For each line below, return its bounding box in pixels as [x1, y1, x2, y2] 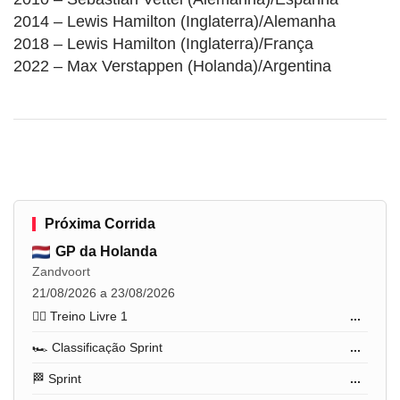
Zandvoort [32, 264, 90, 279]
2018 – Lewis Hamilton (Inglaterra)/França [13, 35, 313, 54]
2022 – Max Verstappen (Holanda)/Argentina [13, 57, 331, 76]
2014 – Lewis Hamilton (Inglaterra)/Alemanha [13, 12, 336, 31]
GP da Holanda [55, 244, 157, 260]
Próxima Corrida [45, 216, 155, 232]
